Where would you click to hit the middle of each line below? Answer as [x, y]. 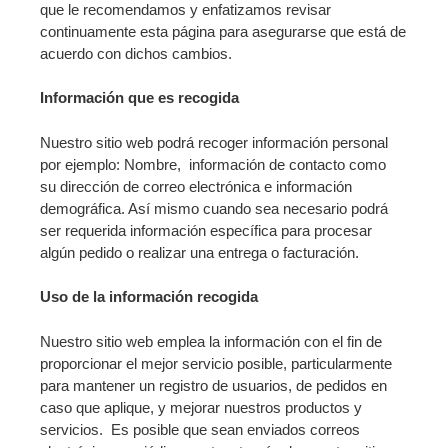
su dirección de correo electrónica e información [196, 186]
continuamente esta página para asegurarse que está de [223, 31]
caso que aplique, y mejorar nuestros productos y [201, 407]
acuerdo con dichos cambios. [136, 53]
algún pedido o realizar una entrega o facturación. [199, 252]
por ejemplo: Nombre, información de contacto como [215, 164]
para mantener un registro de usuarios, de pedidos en [213, 385]
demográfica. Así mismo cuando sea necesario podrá [214, 208]
